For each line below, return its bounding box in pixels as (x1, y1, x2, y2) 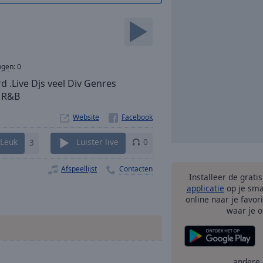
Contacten (119, 163, 153, 174)
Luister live (76, 136, 119, 148)
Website (73, 112, 99, 122)
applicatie (186, 183, 224, 194)
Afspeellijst (61, 163, 97, 174)
